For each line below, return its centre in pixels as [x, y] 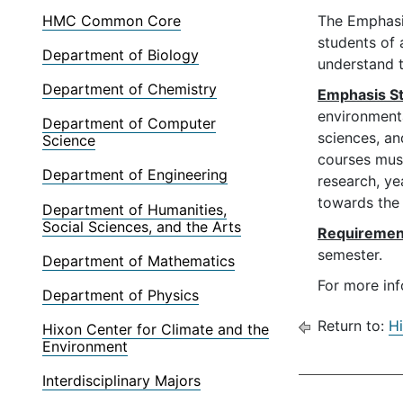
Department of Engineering [135, 175]
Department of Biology [121, 54]
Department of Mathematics [139, 260]
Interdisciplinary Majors [122, 381]
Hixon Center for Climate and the [156, 330]
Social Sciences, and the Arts [142, 226]
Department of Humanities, [135, 209]
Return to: [351, 326]
